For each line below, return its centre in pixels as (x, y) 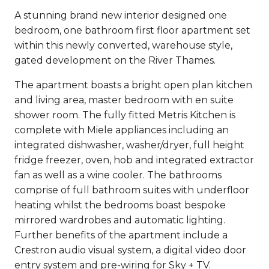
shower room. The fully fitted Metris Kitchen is (125, 115)
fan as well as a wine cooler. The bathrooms (118, 175)
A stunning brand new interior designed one (121, 16)
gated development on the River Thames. (115, 61)
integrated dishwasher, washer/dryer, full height (129, 145)
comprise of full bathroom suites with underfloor (132, 190)
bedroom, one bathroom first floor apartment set (132, 31)
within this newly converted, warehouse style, (123, 46)
